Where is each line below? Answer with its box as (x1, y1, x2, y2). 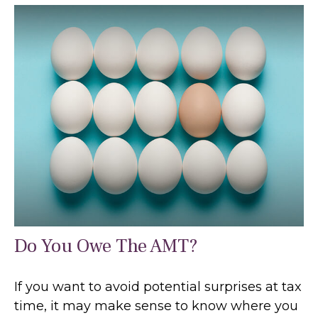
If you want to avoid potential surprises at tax (14, 279, 302, 295)
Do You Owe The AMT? (14, 234, 198, 259)
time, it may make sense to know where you (14, 298, 298, 314)
